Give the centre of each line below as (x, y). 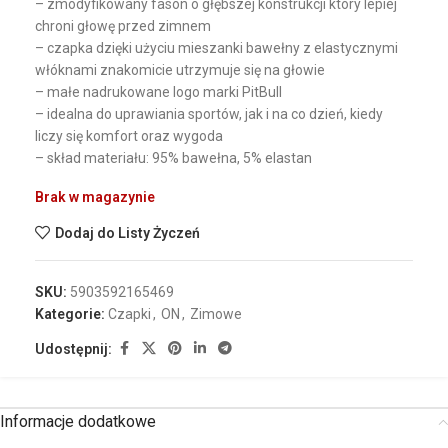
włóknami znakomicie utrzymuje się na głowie (180, 70)
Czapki (129, 314)
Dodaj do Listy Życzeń (127, 232)
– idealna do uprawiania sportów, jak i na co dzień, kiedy (209, 114)
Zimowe (216, 314)
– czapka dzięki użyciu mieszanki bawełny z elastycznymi (216, 48)
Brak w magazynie (95, 197)
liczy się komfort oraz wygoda (129, 136)
